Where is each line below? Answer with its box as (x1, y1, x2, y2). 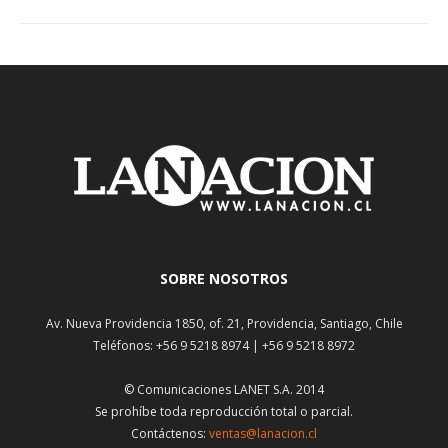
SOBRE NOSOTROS (160, 269, 288, 289)
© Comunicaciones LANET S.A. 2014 (124, 381, 324, 399)
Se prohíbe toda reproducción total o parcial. (95, 403, 353, 421)
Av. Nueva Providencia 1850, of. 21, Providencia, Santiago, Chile (45, 315, 403, 333)
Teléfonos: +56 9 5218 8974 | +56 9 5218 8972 (93, 337, 355, 355)
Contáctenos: (131, 425, 209, 443)
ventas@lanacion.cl (209, 425, 317, 443)
